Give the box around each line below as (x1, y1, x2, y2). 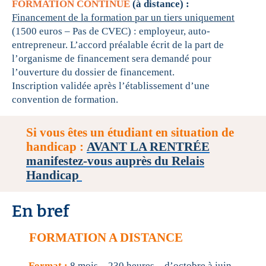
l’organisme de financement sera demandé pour (12, 53, 211, 65)
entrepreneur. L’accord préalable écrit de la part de (12, 39, 224, 51)
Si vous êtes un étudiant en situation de (26, 125, 234, 140)
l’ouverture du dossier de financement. (12, 66, 175, 78)
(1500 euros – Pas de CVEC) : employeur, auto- (12, 26, 210, 37)
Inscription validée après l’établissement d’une (12, 80, 210, 92)
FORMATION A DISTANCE (26, 230, 183, 245)
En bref (12, 201, 69, 221)
